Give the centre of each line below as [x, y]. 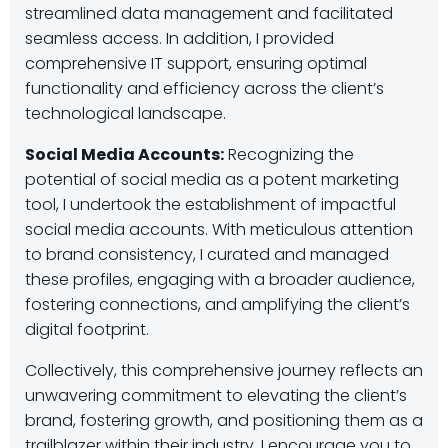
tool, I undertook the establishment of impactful [210, 204]
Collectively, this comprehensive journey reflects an [224, 370]
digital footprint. [87, 329]
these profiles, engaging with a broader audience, [220, 279]
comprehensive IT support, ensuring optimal [196, 63]
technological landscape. [125, 113]
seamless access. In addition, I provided [179, 38]
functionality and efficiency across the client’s [204, 88]
